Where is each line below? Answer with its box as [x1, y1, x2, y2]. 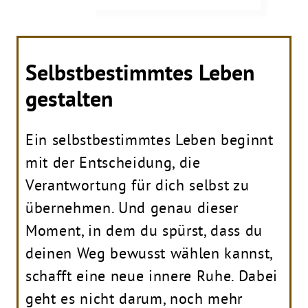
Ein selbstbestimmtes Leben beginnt [25, 129, 274, 149]
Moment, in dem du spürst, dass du [25, 220, 263, 240]
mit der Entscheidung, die [25, 152, 201, 172]
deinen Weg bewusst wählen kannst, [25, 243, 272, 263]
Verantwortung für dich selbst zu [25, 175, 250, 195]
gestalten [25, 84, 113, 113]
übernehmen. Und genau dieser [25, 197, 239, 217]
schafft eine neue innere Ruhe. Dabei [25, 265, 278, 285]
